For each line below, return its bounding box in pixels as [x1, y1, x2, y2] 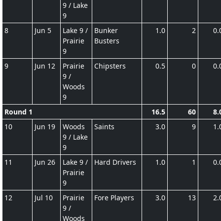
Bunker [94, 25, 118, 35]
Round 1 [4, 107, 33, 116]
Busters [94, 36, 119, 45]
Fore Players [94, 192, 134, 202]
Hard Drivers [94, 157, 136, 167]
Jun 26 [35, 157, 55, 167]
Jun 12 [35, 61, 55, 71]
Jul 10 [35, 192, 53, 202]
